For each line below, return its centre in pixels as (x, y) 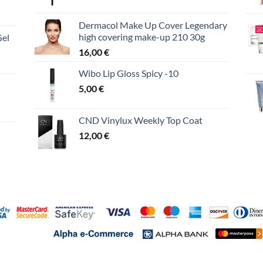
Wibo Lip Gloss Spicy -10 (129, 73)
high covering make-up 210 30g (142, 36)
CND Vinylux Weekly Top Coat (141, 120)
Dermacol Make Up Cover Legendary (153, 25)
